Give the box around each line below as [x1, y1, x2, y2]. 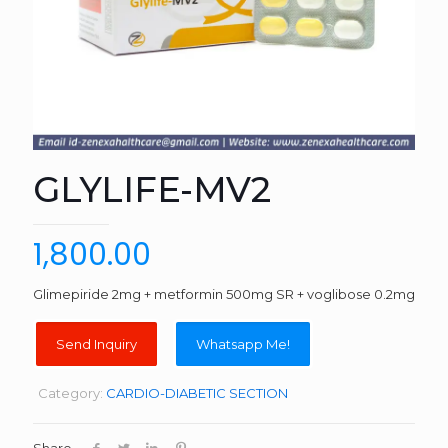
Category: [38, 385, 106, 401]
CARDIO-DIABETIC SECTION [106, 385, 288, 401]
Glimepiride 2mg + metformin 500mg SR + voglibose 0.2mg [33, 286, 415, 302]
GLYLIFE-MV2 [33, 168, 271, 211]
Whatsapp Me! [196, 336, 290, 352]
